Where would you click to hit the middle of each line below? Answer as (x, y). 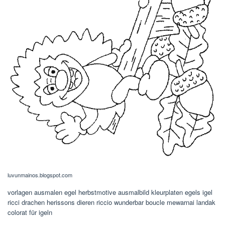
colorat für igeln (30, 212)
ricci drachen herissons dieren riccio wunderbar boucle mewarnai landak (111, 202)
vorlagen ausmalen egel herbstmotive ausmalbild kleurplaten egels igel (110, 192)
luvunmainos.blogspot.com (40, 175)
